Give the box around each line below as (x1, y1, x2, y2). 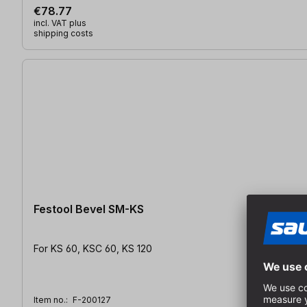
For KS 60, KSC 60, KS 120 (34, 242, 152, 254)
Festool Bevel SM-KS (34, 201, 144, 216)
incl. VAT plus (34, 17, 86, 28)
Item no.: (34, 294, 70, 305)
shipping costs (34, 27, 93, 38)
